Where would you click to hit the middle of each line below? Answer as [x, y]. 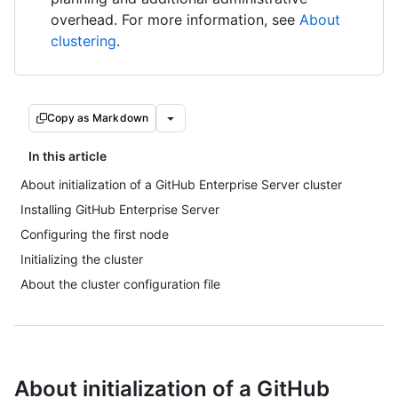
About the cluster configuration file [120, 284]
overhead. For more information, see [175, 20]
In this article [68, 156]
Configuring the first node [95, 234]
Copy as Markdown [98, 118]
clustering [84, 41]
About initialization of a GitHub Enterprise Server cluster [181, 184]
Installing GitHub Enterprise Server [120, 209]
